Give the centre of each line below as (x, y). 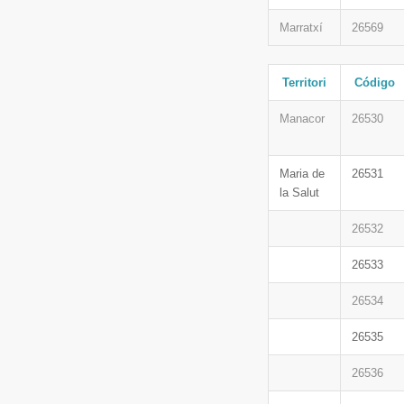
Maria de (302, 174)
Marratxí (301, 28)
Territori (304, 83)
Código (374, 83)
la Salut (299, 193)
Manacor (302, 119)
